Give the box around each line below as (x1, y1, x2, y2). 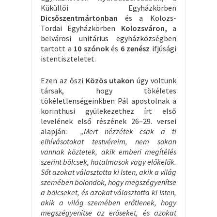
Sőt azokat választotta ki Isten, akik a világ (41, 167, 176, 177)
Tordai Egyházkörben (41, 23, 121, 33)
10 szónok (74, 43, 111, 53)
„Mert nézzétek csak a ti (80, 126, 177, 136)
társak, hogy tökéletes (41, 85, 176, 95)
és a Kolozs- (124, 13, 177, 23)
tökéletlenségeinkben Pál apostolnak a (41, 95, 176, 106)
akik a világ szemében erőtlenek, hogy (41, 197, 176, 207)
